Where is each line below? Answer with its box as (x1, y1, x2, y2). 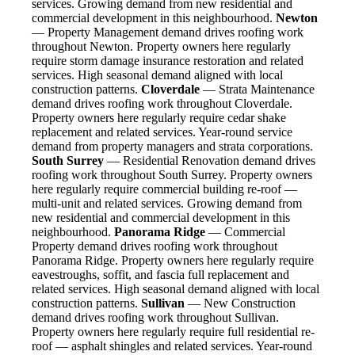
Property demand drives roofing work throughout (32, 239, 277, 254)
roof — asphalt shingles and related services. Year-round (32, 339, 312, 353)
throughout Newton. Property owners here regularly (32, 40, 291, 54)
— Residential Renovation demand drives (104, 154, 315, 168)
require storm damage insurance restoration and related (32, 54, 303, 68)
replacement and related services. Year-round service (32, 125, 292, 139)
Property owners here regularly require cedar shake (32, 111, 286, 125)
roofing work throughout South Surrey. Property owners (32, 168, 312, 182)
